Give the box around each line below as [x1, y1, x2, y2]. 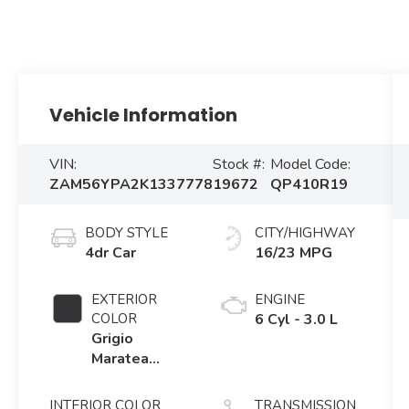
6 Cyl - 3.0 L [254, 309, 338, 330]
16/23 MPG [254, 243, 332, 264]
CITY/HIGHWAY [254, 224, 355, 243]
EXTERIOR [91, 290, 158, 309]
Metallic [91, 369, 150, 390]
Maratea [91, 349, 150, 370]
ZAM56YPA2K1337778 [49, 174, 214, 195]
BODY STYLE [85, 224, 169, 243]
